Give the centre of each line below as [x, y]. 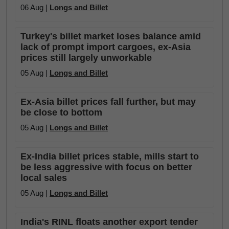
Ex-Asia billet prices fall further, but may [108, 102]
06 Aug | [35, 7]
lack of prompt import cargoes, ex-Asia [106, 47]
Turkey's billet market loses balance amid [111, 36]
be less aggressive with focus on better [106, 167]
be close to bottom [61, 112]
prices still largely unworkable [86, 58]
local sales [44, 178]
